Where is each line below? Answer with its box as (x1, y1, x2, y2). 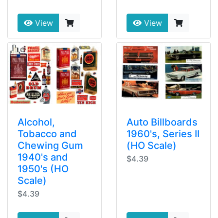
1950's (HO (18, 163, 69, 175)
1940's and (18, 151, 68, 163)
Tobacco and (18, 127, 77, 140)
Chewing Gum (18, 139, 83, 151)
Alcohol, (18, 116, 55, 128)
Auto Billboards (127, 116, 198, 128)
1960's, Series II (127, 127, 200, 140)
